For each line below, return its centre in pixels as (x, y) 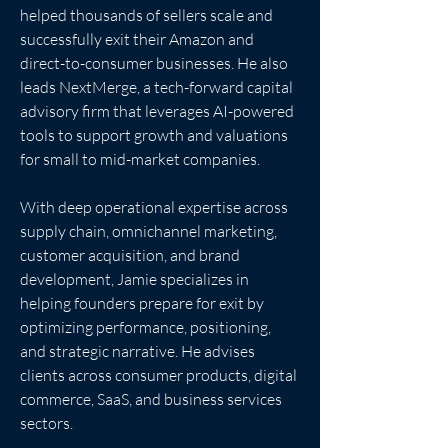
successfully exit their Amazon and (138, 39)
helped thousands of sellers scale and (148, 15)
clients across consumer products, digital (160, 375)
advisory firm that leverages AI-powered (158, 111)
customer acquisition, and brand (131, 255)
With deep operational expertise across (155, 207)
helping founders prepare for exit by (143, 303)
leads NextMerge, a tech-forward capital (158, 87)
